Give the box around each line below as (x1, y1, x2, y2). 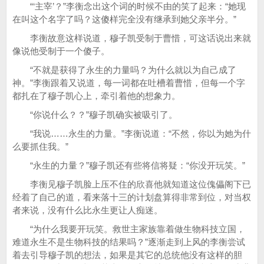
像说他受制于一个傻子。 (12, 46, 110, 56)
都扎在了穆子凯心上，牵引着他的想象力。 (12, 91, 180, 101)
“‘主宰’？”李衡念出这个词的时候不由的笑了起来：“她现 (12, 1, 246, 11)
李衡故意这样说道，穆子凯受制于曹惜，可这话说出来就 (12, 33, 251, 43)
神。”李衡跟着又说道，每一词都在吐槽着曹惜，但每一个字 (12, 78, 245, 88)
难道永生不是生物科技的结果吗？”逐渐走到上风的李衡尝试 (12, 237, 245, 247)
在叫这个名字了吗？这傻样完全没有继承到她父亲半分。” (12, 14, 236, 24)
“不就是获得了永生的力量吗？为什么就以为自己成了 (12, 65, 236, 75)
